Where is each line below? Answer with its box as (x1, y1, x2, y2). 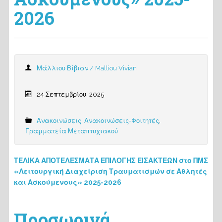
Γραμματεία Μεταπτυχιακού (25, 127, 118, 135)
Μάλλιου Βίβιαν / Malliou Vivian (36, 64, 137, 72)
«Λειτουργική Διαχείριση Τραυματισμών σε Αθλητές (13, 167, 207, 175)
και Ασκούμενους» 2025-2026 (13, 178, 121, 186)
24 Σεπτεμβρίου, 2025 (36, 91, 104, 98)
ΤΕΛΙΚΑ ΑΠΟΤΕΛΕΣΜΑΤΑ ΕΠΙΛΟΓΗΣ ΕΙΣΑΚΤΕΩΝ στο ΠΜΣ (13, 157, 208, 165)
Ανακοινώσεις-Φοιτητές (84, 117, 159, 124)
